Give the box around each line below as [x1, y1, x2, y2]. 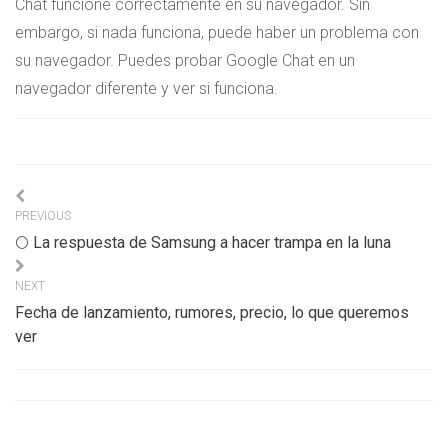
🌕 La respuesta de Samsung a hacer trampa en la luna [15, 233, 391, 253]
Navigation [14, 186, 130, 215]
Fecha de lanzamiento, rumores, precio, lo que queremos [15, 303, 409, 323]
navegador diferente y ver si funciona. [15, 79, 278, 99]
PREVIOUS [15, 209, 71, 224]
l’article [14, 252, 92, 281]
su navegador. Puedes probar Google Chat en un [15, 51, 355, 71]
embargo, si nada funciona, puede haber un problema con [15, 23, 419, 43]
